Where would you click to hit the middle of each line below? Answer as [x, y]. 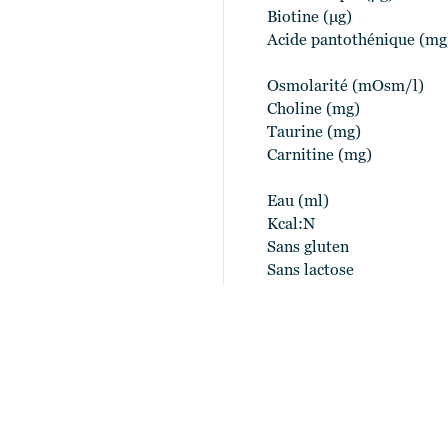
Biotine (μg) [309, 18]
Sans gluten [308, 248]
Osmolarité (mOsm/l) [345, 87]
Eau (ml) [298, 202]
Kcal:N [291, 225]
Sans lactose [310, 271]
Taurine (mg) [314, 133]
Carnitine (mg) [319, 156]
